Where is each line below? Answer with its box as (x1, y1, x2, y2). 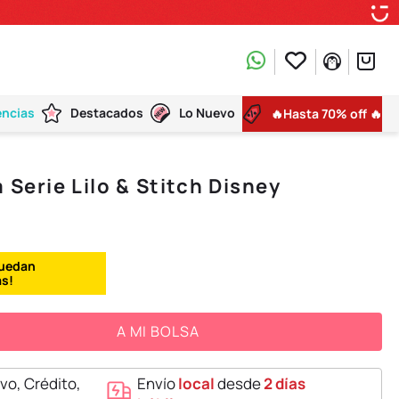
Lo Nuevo (179, 104, 235, 122)
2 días (264, 372, 305, 394)
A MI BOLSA (117, 322, 199, 342)
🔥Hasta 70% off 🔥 (271, 105, 382, 123)
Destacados (70, 104, 143, 122)
